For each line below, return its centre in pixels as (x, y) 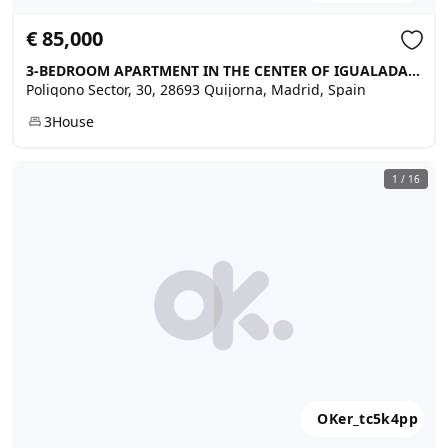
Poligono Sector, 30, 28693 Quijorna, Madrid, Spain (196, 89)
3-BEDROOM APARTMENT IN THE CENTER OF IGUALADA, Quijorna (414, 70)
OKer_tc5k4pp (367, 418)
